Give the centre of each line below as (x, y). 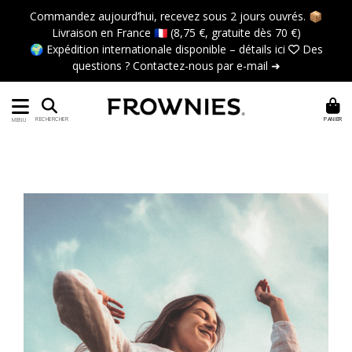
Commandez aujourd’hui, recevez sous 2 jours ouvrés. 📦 (176, 16)
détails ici (262, 49)
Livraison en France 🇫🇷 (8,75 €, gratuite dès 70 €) (176, 33)
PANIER (333, 119)
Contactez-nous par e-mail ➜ (206, 66)
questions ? (102, 66)
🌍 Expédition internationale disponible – (134, 49)
